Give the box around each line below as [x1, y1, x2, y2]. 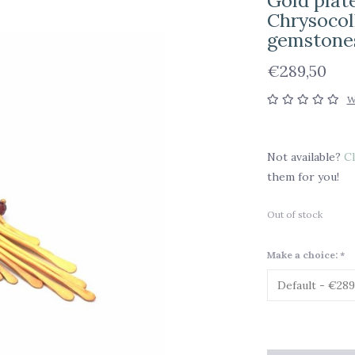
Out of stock [266, 208, 323, 220]
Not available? [266, 149, 344, 164]
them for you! [266, 169, 339, 184]
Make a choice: [266, 248, 340, 261]
